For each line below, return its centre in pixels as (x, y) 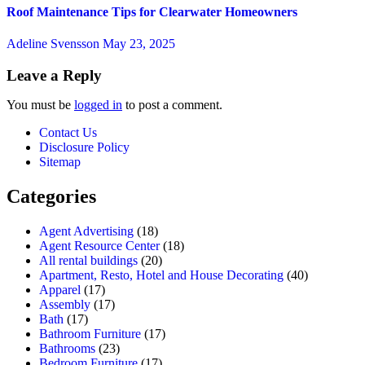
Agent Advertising (86, 231)
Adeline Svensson (55, 44)
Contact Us (68, 132)
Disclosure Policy (84, 147)
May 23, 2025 (139, 44)
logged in (98, 104)
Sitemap (60, 161)
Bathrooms (67, 348)
